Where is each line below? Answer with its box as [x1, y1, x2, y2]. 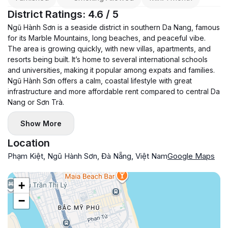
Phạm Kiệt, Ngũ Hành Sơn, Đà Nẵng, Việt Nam [8, 151, 167, 161]
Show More [20, 119, 62, 128]
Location [8, 137, 50, 149]
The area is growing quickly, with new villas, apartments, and [8, 44, 211, 53]
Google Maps [167, 151, 215, 161]
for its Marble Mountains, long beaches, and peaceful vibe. [8, 34, 206, 42]
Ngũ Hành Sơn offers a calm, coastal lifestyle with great [8, 76, 192, 85]
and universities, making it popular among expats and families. [8, 66, 215, 74]
